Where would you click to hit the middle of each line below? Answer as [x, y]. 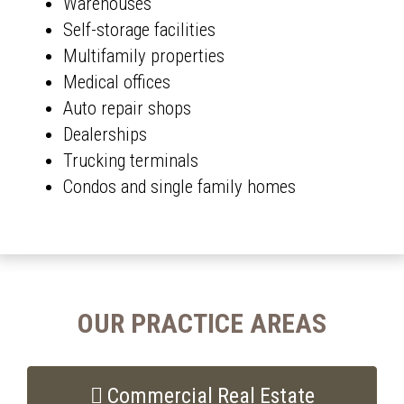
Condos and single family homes [179, 187]
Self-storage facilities [139, 30]
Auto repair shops [127, 109]
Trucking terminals [131, 161]
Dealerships [105, 135]
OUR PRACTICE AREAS [202, 324]
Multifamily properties [144, 56]
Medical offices [117, 83]
